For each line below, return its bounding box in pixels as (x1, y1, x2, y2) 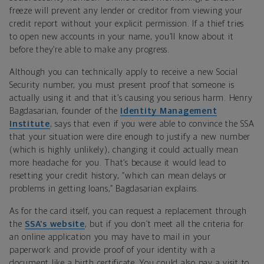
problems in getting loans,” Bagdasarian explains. (9, 184, 199, 193)
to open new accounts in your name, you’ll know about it (9, 32, 234, 41)
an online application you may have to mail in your (9, 232, 211, 242)
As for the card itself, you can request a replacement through (9, 206, 247, 216)
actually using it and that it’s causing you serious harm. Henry (9, 93, 253, 103)
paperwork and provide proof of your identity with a (9, 245, 216, 255)
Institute (9, 119, 50, 128)
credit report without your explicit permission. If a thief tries (9, 19, 244, 28)
